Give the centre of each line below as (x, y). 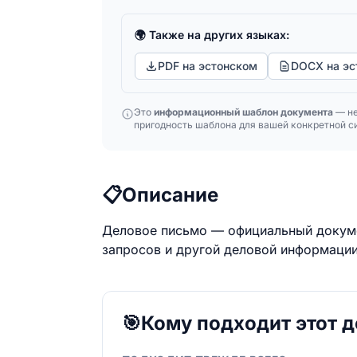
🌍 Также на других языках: (212, 35)
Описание (170, 195)
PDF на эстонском (208, 66)
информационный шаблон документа (243, 112)
